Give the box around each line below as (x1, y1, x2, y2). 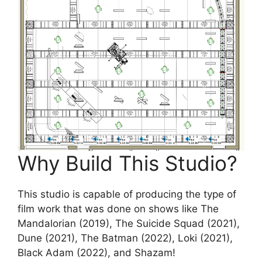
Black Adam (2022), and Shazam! (18, 247, 175, 259)
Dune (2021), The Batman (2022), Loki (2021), (18, 232, 233, 244)
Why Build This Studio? (18, 151, 237, 176)
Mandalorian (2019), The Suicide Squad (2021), (18, 218, 240, 230)
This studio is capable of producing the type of (18, 188, 236, 201)
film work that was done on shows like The (18, 203, 219, 215)
